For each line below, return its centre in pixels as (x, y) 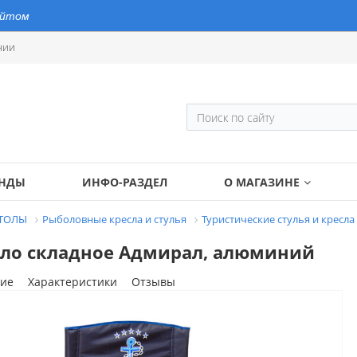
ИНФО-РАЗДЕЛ (124, 182)
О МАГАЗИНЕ (261, 182)
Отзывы (153, 281)
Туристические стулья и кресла (278, 219)
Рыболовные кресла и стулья (114, 219)
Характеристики (72, 281)
